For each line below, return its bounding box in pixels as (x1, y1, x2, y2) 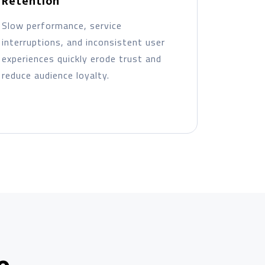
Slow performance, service (1, 18, 122, 33)
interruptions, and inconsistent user (1, 35, 165, 49)
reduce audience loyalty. (1, 68, 109, 82)
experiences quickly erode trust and (1, 51, 161, 66)
